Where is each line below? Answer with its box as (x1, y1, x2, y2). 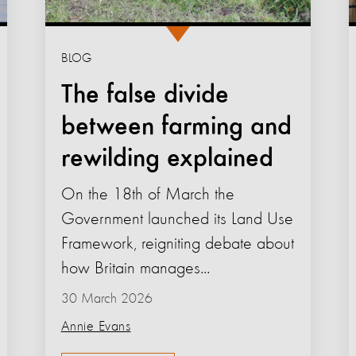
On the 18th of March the (60, 185, 234, 203)
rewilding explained (60, 145, 273, 172)
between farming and (60, 113, 292, 141)
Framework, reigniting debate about (60, 234, 294, 253)
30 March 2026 (60, 291, 153, 306)
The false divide (60, 81, 229, 109)
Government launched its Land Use (60, 210, 293, 228)
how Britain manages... (60, 259, 210, 277)
